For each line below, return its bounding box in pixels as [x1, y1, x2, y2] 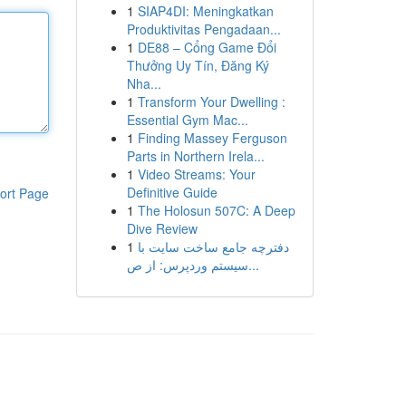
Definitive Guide [126, 183, 217, 201]
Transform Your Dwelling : [137, 92, 285, 111]
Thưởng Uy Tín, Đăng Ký [126, 56, 269, 74]
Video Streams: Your [137, 165, 256, 183]
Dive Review [126, 219, 198, 237]
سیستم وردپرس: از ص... [247, 256, 259, 274]
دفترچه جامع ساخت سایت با [137, 237, 289, 256]
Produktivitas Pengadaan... [126, 20, 281, 38]
